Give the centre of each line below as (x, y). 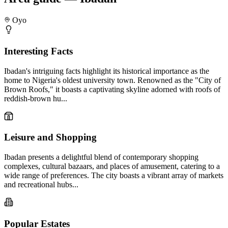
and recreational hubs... (41, 184)
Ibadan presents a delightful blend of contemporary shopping (101, 157)
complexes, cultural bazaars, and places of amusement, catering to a (112, 166)
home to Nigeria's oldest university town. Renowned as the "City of (112, 80)
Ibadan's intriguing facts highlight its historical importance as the (107, 71)
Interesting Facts (38, 51)
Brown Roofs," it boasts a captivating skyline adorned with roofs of (112, 89)
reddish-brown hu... (36, 98)
